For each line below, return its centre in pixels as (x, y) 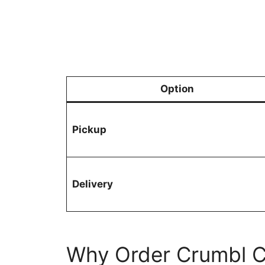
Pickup (89, 130)
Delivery (92, 184)
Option (177, 89)
